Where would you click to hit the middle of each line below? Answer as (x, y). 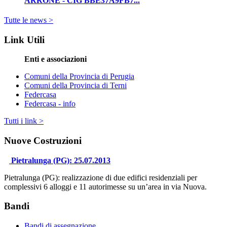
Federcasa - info (50, 104)
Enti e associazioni (55, 59)
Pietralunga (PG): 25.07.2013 (61, 160)
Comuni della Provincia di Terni (75, 86)
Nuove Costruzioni (43, 141)
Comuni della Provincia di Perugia (79, 77)
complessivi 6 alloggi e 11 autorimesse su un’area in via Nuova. (105, 186)
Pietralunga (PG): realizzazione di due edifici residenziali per (101, 177)
